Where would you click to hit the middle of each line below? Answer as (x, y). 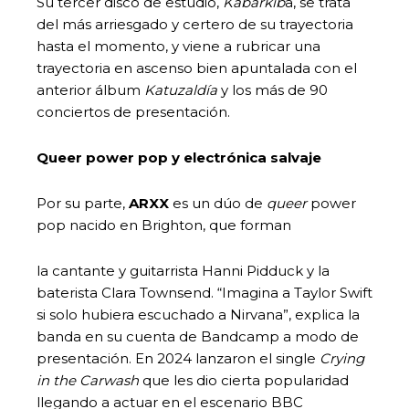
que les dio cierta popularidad (246, 380)
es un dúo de (218, 203)
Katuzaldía (181, 89)
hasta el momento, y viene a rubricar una (178, 46)
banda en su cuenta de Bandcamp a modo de (198, 336)
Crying (342, 358)
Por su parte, (83, 203)
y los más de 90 (273, 89)
